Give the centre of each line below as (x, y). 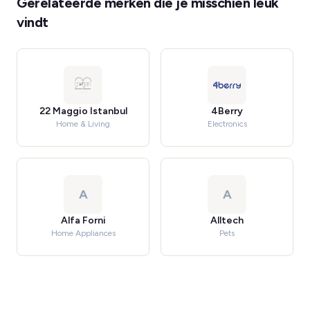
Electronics (227, 124)
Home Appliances (83, 233)
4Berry (227, 111)
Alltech (227, 220)
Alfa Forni (83, 220)
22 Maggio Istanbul (83, 111)
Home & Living (83, 124)
